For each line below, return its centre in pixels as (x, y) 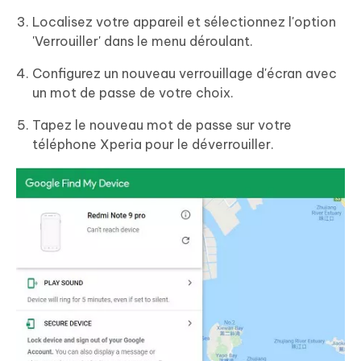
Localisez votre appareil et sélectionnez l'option (184, 22)
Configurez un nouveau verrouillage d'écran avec (185, 74)
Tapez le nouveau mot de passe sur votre (162, 125)
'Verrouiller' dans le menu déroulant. (143, 41)
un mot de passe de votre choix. (133, 93)
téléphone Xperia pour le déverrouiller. (153, 145)
